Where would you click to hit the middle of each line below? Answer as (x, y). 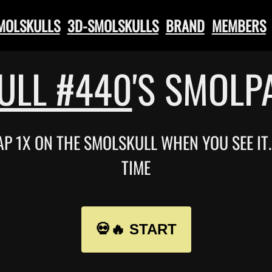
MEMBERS (239, 26)
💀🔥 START (136, 229)
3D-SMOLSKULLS (113, 26)
